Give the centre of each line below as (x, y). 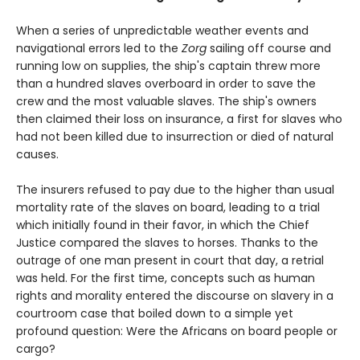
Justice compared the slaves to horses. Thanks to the (167, 243)
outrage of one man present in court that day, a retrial (170, 261)
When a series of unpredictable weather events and (162, 31)
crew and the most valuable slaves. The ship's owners (166, 102)
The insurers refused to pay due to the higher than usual (175, 190)
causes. (37, 155)
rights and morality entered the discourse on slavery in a (175, 296)
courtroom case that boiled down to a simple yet (155, 314)
